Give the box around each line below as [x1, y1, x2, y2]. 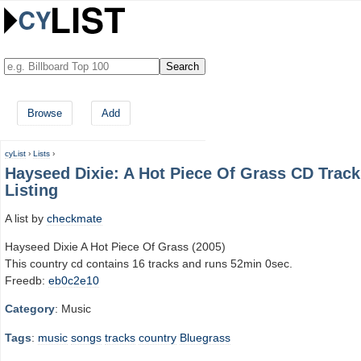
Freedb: [5, 273, 48, 287]
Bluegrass [180, 330, 230, 344]
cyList [5, 149, 26, 158]
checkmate [47, 211, 102, 225]
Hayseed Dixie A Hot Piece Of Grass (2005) [5, 239, 226, 253]
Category [5, 302, 55, 316]
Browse [27, 107, 62, 119]
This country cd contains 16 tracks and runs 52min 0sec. [5, 256, 293, 270]
